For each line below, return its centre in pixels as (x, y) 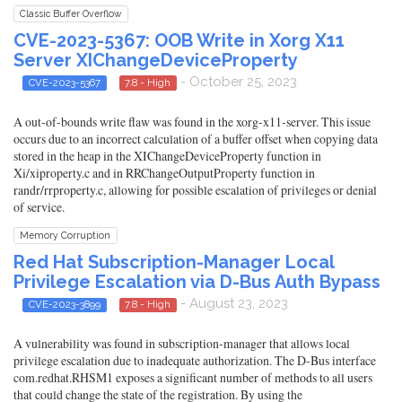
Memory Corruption (66, 235)
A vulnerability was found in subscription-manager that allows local (182, 344)
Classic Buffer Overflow (71, 13)
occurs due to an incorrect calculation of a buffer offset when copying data (196, 139)
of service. (39, 207)
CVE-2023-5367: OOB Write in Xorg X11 (179, 40)
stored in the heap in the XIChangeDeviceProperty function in (167, 156)
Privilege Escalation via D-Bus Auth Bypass (197, 282)
